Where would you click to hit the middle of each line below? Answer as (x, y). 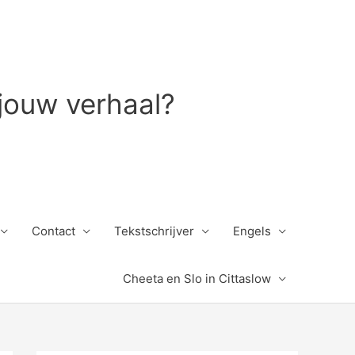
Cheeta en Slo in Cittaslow (197, 279)
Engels (252, 231)
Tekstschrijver (154, 231)
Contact (53, 231)
